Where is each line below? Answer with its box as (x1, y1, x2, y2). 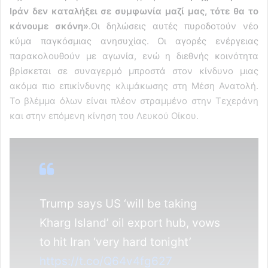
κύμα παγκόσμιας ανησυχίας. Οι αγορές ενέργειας (10, 35, 258, 47)
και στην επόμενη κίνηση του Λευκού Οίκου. (10, 110, 199, 122)
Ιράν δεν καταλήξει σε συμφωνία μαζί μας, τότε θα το (10, 5, 258, 17)
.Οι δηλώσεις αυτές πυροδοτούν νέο (89, 20, 258, 32)
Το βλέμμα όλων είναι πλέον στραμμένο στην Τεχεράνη (10, 95, 258, 107)
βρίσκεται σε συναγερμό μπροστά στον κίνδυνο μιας (10, 65, 258, 77)
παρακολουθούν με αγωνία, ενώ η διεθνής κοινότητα (10, 50, 258, 62)
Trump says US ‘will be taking (39, 197, 197, 211)
